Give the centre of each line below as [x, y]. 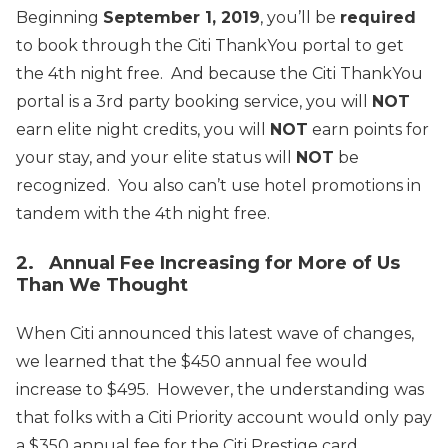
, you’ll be [300, 18]
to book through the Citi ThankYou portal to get [210, 46]
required [378, 18]
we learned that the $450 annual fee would [192, 362]
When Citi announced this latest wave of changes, [215, 334]
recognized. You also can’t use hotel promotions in [218, 186]
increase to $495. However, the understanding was [220, 390]
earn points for [368, 130]
